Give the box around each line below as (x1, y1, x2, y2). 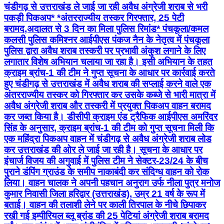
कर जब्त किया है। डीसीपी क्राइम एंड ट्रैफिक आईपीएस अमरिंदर (4, 111, 217, 122)
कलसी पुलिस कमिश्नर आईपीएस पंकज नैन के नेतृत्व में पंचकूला (4, 34, 209, 45)
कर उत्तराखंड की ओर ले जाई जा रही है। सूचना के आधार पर (4, 144, 202, 155)
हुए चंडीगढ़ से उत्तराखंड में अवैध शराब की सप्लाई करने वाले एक (4, 78, 211, 89)
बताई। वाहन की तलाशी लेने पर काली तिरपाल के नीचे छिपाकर (4, 199, 206, 210)
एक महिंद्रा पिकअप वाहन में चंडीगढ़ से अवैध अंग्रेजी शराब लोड (4, 133, 211, 144)
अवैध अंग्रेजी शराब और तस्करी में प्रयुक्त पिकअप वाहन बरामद (4, 100, 211, 111)
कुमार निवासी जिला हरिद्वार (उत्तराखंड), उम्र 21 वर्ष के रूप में (4, 188, 205, 199)
